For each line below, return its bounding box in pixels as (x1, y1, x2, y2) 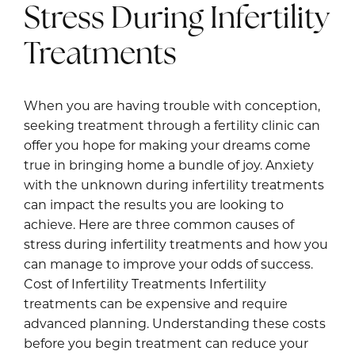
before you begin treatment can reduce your (24, 338, 308, 352)
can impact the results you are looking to (24, 200, 284, 213)
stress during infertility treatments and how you (24, 239, 328, 253)
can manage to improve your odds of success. (24, 259, 313, 273)
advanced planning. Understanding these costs (24, 319, 326, 332)
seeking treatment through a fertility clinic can (24, 120, 320, 134)
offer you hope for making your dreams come (24, 140, 311, 154)
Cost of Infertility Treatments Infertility (24, 279, 266, 292)
